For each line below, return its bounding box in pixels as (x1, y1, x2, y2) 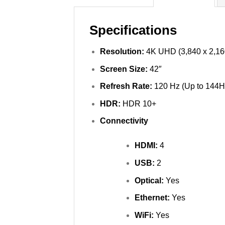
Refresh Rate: (99, 82, 152, 91)
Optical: (134, 176, 166, 185)
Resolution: (99, 47, 146, 56)
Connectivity (99, 117, 148, 126)
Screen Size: (99, 64, 148, 73)
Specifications (89, 23, 177, 38)
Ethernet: (134, 193, 172, 202)
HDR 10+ (120, 99, 156, 108)
